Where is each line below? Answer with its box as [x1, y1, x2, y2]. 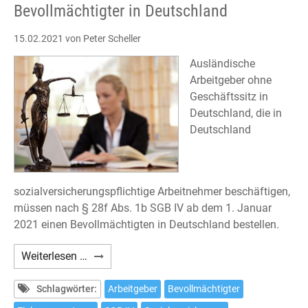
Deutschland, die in [190, 107, 282, 120]
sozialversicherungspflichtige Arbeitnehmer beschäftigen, [14, 185, 290, 199]
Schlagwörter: [36, 283, 97, 295]
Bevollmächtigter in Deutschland [14, 1, 228, 21]
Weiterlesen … [21, 250, 87, 263]
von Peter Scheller [63, 33, 141, 45]
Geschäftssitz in [190, 90, 268, 104]
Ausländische [190, 57, 255, 71]
